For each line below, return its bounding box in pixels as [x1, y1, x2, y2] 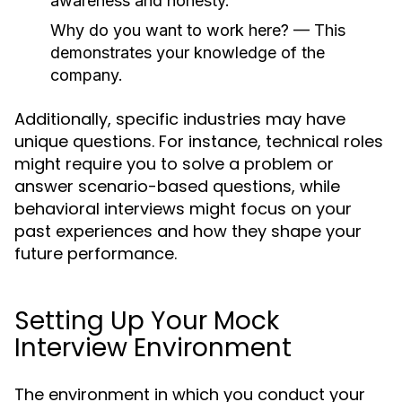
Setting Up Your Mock [14, 303, 279, 338]
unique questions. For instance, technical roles [14, 130, 383, 153]
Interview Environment [14, 330, 292, 365]
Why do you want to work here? [50, 21, 289, 39]
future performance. [14, 242, 177, 265]
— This [289, 21, 345, 39]
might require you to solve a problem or [14, 153, 334, 175]
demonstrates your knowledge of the [50, 43, 325, 62]
